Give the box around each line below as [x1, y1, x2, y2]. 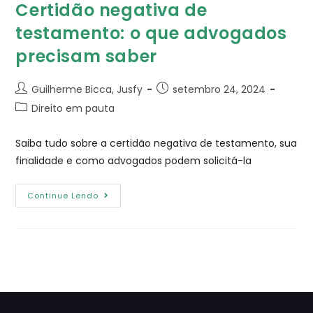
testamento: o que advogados [15, 21, 287, 45]
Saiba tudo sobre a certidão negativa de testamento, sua [15, 136, 298, 150]
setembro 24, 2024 [173, 82, 266, 96]
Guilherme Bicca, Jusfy [31, 82, 143, 96]
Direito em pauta [31, 101, 115, 115]
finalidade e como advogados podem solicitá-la [15, 153, 252, 168]
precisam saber [15, 44, 157, 68]
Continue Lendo [27, 189, 99, 201]
